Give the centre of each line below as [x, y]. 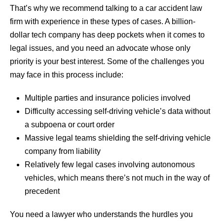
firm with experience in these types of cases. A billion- [103, 21]
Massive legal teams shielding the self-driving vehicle [118, 138]
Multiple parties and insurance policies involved [108, 98]
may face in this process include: [67, 74]
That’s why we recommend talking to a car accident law [106, 8]
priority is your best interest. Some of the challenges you [107, 61]
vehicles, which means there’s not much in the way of [117, 178]
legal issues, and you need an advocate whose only [100, 48]
